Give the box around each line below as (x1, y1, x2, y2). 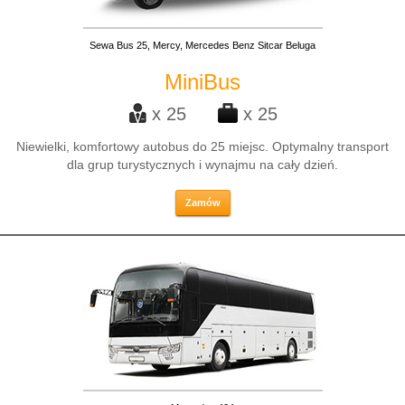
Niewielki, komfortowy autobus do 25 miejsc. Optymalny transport (16, 139, 389, 154)
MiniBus (165, 70, 240, 94)
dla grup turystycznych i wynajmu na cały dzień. (67, 157, 338, 172)
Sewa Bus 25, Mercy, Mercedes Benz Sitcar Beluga (89, 40, 316, 51)
